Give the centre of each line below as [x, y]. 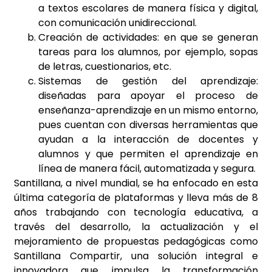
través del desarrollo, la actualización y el [136, 227]
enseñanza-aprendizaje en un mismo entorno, [148, 110]
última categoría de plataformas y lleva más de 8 [136, 198]
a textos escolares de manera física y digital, [148, 8]
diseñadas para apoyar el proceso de [148, 96]
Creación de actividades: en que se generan [148, 38]
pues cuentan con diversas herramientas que [148, 125]
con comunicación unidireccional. [117, 23]
